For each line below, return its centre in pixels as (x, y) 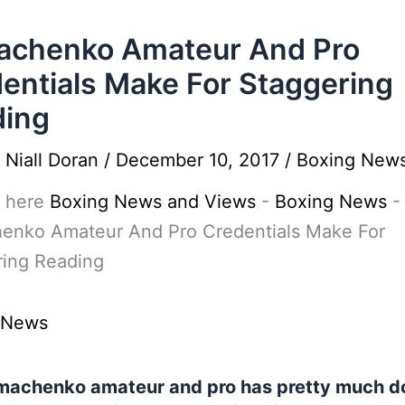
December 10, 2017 (200, 160)
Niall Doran (55, 160)
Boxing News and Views (153, 202)
